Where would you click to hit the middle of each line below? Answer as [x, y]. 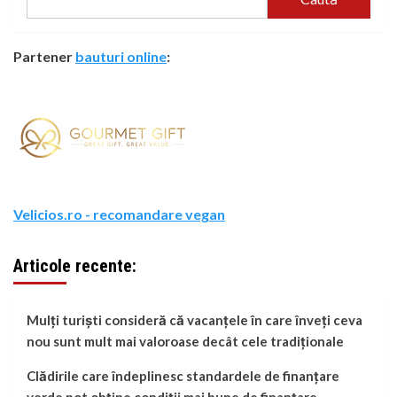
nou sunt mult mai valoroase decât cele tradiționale [185, 342]
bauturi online [121, 57]
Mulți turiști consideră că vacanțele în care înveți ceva [195, 320]
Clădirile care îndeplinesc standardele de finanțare [183, 376]
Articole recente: [75, 266]
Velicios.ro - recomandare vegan [119, 214]
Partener [44, 57]
